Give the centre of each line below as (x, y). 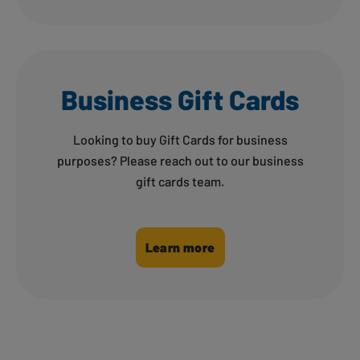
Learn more (180, 247)
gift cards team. (180, 182)
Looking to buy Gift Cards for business (180, 140)
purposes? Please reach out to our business (180, 161)
